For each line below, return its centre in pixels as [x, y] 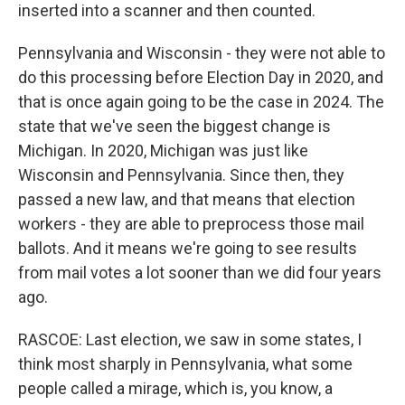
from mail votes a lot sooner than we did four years [200, 273]
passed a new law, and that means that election [187, 199]
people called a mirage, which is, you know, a [175, 388]
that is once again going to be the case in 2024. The [201, 102]
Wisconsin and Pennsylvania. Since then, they [181, 175]
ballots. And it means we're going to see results [188, 248]
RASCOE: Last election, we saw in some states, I [190, 339]
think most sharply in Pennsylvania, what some [185, 364]
